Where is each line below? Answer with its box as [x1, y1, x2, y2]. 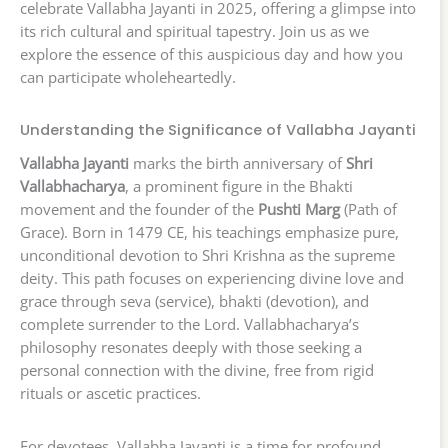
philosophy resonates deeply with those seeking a [20, 337, 362, 358]
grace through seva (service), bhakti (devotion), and [20, 291, 369, 312]
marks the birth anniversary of [129, 153, 346, 174]
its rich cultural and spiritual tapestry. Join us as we [20, 21, 369, 42]
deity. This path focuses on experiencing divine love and [20, 268, 404, 289]
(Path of [340, 199, 397, 220]
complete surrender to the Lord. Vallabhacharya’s [20, 314, 359, 335]
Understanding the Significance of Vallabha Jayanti [20, 120, 416, 141]
